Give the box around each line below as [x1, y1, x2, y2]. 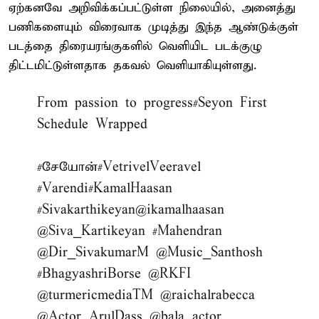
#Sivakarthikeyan [37, 201, 135, 218]
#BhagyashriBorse [37, 265, 141, 282]
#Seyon [193, 94, 233, 111]
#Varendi [37, 179, 88, 197]
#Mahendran [152, 222, 222, 239]
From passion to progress [37, 94, 193, 111]
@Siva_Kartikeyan [37, 222, 145, 239]
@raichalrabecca [160, 286, 255, 303]
